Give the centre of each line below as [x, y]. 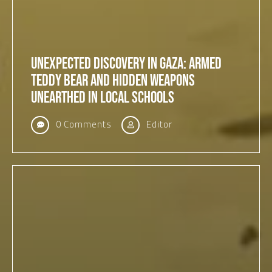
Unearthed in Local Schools [103, 98]
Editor [158, 124]
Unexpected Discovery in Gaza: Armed [126, 64]
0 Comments [83, 124]
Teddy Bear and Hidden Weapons [113, 81]
